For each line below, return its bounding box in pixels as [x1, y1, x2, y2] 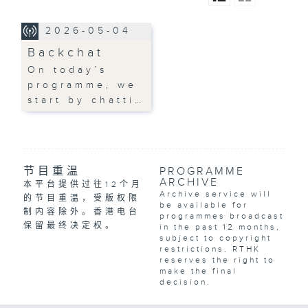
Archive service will [159, 189, 272, 199]
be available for [159, 200, 248, 210]
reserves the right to [159, 255, 275, 265]
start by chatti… [27, 94, 145, 106]
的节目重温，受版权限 [23, 193, 140, 203]
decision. [159, 277, 211, 287]
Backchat [27, 45, 104, 60]
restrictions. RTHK [159, 244, 261, 254]
